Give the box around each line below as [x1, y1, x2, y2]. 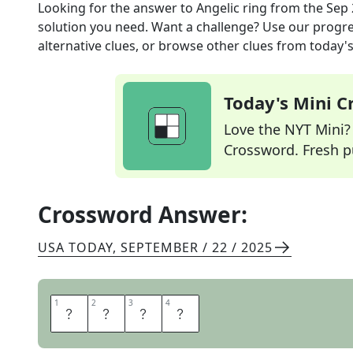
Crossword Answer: [38, 199, 247, 229]
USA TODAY [38, 239, 113, 256]
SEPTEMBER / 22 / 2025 [121, 239, 273, 256]
